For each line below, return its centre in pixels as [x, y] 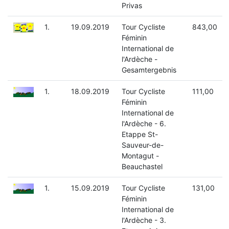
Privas [132, 6]
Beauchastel [142, 167]
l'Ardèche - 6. [144, 124]
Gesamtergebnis [149, 70]
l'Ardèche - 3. [144, 220]
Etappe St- [140, 134]
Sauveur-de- [142, 145]
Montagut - [140, 156]
